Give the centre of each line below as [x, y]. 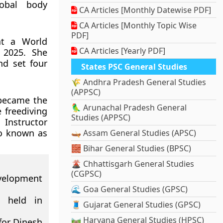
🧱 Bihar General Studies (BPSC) [131, 149]
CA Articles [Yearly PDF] [121, 51]
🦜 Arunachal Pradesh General [129, 108]
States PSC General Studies [134, 67]
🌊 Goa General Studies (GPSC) [130, 189]
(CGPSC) [87, 174]
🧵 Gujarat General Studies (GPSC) [136, 205]
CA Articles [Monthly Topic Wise [137, 26]
